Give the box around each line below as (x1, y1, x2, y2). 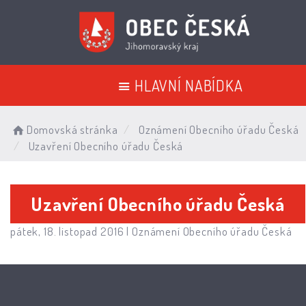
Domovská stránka (26, 122, 118, 137)
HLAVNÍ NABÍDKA (134, 75, 243, 95)
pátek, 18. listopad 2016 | (10, 223, 132, 238)
